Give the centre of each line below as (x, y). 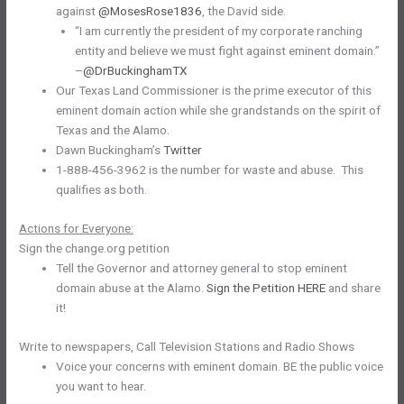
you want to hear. (101, 386)
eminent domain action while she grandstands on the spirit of (219, 110)
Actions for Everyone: (77, 228)
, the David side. (244, 11)
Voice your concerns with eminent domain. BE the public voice (220, 366)
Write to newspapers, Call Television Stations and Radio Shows (187, 346)
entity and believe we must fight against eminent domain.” (227, 51)
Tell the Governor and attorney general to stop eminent (202, 267)
